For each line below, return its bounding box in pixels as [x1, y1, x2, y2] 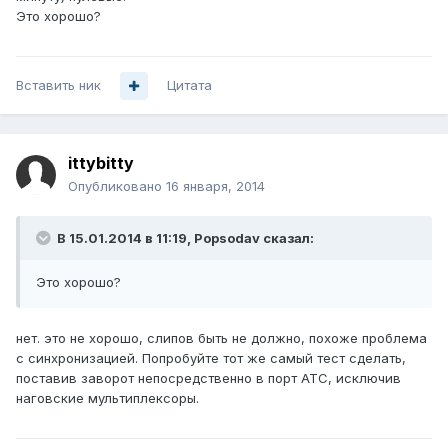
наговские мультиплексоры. [16, 390, 199, 407]
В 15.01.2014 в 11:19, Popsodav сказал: [54, 230, 314, 247]
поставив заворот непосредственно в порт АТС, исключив [16, 370, 401, 387]
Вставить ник [16, 77, 101, 94]
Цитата [167, 77, 212, 94]
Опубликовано [68, 178, 166, 195]
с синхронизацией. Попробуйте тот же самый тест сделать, [16, 350, 406, 367]
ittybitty [68, 153, 134, 174]
